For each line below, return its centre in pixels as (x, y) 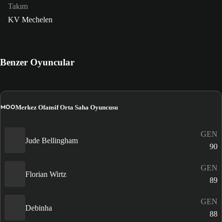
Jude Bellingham (52, 140)
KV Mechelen (30, 20)
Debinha (39, 208)
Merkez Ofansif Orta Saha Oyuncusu (67, 107)
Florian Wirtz (46, 174)
